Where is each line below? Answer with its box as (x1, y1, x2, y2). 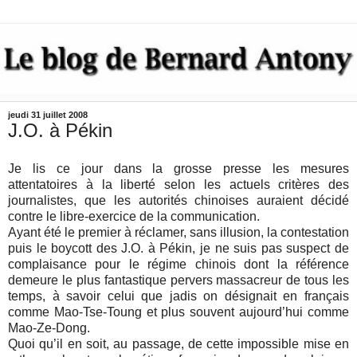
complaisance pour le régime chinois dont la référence (8, 257, 349, 272)
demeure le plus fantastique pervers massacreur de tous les (8, 273, 349, 288)
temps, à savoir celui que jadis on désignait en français (8, 289, 349, 304)
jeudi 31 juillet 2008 (8, 110, 88, 120)
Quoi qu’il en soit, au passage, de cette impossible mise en (8, 337, 349, 351)
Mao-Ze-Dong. (8, 321, 90, 335)
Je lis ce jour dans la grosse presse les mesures (8, 162, 349, 176)
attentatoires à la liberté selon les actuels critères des (8, 178, 349, 192)
